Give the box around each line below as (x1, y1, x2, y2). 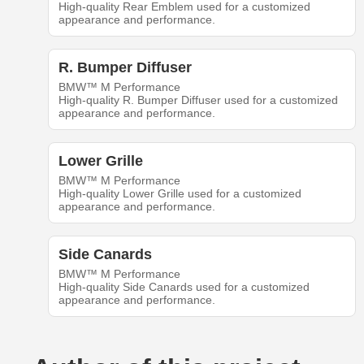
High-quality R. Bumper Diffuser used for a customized (58, 93, 338, 107)
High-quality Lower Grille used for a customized (58, 187, 301, 201)
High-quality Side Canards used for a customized (58, 280, 310, 294)
